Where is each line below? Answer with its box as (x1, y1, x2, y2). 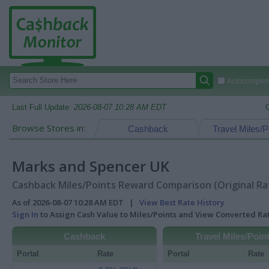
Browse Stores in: (12, 122, 85, 134)
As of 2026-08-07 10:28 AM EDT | (12, 197, 139, 208)
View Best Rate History (139, 197, 225, 208)
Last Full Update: (12, 103, 74, 112)
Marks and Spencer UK (12, 156, 169, 176)
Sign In (12, 209, 38, 220)
